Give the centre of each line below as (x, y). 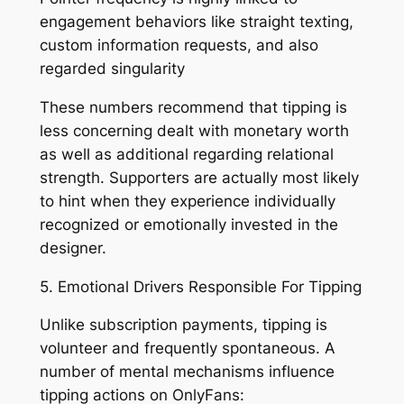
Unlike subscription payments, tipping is (183, 325)
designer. (73, 248)
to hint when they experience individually (187, 201)
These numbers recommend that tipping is (193, 107)
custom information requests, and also (179, 46)
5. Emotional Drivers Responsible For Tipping (200, 286)
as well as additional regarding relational (186, 154)
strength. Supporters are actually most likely (199, 177)
